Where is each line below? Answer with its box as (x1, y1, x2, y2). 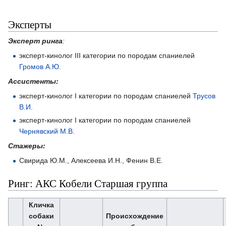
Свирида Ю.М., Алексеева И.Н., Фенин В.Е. (19, 156, 163, 164)
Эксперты (8, 17, 51, 31)
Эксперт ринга (8, 36, 63, 45)
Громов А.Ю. (19, 62, 62, 71)
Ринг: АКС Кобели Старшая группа (8, 176, 167, 190)
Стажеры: (8, 141, 45, 150)
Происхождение (106, 211, 163, 220)
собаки (29, 211, 54, 220)
